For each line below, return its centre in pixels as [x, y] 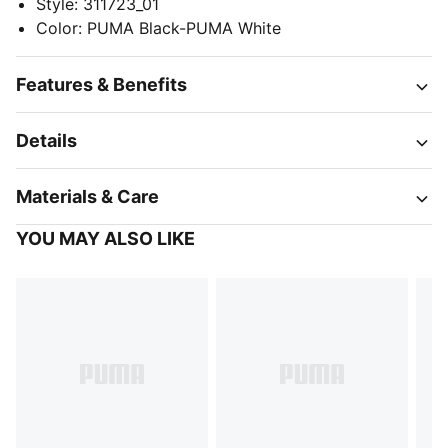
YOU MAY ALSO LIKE [105, 238]
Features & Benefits [101, 84]
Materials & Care [87, 196]
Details [46, 140]
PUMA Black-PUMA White [184, 28]
